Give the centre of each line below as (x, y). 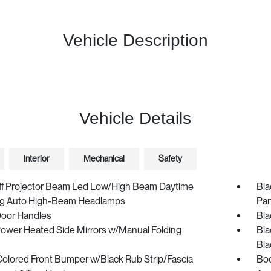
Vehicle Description (135, 40)
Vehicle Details (135, 118)
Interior (36, 158)
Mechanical (104, 158)
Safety (170, 158)
